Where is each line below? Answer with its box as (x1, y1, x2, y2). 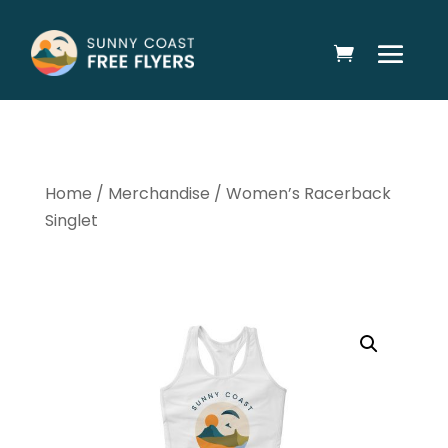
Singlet (44, 209, 98, 232)
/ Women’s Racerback (209, 182, 391, 205)
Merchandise (107, 182, 210, 205)
